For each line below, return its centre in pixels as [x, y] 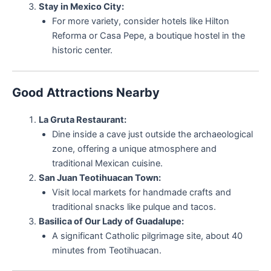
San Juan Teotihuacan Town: [100, 178]
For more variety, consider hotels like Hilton [140, 21]
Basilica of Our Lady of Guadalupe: [111, 221]
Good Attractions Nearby [86, 92]
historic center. [82, 50]
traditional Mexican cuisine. [107, 163]
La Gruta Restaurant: [82, 119]
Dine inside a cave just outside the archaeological [152, 134]
